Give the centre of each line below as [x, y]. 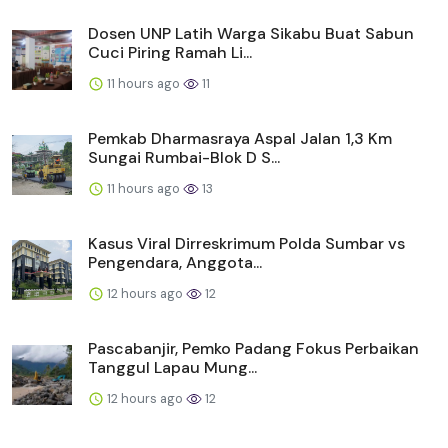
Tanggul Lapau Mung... [172, 367]
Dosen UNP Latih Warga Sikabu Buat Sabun [251, 33]
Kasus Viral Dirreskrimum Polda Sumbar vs [246, 243]
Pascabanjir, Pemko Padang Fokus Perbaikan [253, 348]
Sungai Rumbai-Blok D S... [184, 157]
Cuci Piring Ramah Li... [170, 52]
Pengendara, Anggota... [175, 262]
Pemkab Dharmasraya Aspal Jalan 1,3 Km [240, 138]
